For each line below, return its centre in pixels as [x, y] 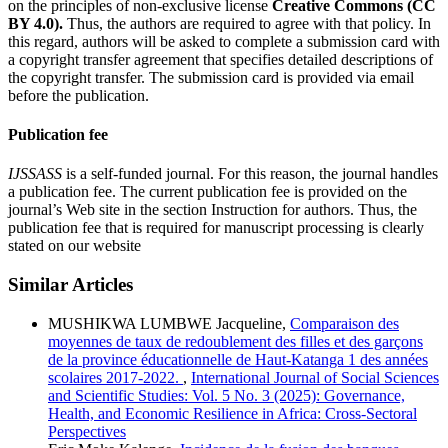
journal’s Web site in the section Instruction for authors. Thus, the [212, 210]
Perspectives [87, 431]
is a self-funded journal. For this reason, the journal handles [250, 174]
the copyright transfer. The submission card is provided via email [211, 77]
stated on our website [74, 246]
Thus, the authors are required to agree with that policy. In [247, 23]
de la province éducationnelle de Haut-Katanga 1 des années [238, 359]
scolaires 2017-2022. [115, 377]
